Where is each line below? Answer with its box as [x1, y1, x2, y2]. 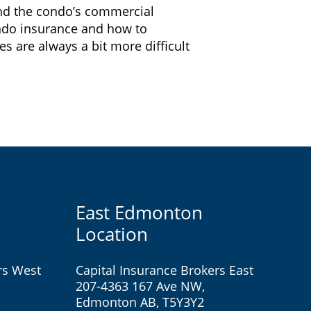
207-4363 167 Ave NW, [75, 278, 205, 294]
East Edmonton [75, 200, 203, 225]
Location [75, 221, 148, 246]
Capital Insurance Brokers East [75, 262, 253, 278]
